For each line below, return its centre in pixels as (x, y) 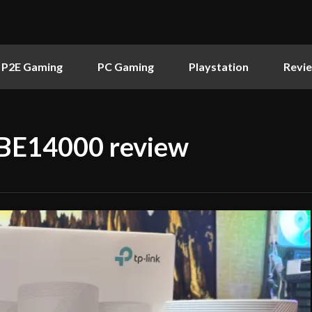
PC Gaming (126, 67)
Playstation (219, 67)
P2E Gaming (32, 67)
